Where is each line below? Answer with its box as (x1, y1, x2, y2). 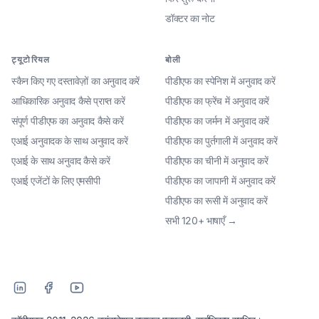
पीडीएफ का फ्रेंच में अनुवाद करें (165, 95, 269, 107)
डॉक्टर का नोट (165, 12, 215, 24)
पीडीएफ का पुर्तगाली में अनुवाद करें (165, 135, 278, 147)
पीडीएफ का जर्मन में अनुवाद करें (165, 115, 269, 127)
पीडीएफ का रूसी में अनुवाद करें (165, 194, 268, 206)
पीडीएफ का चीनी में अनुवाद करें (165, 155, 268, 167)
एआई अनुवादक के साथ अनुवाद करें (11, 135, 128, 147)
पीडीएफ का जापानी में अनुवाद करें (165, 174, 276, 187)
